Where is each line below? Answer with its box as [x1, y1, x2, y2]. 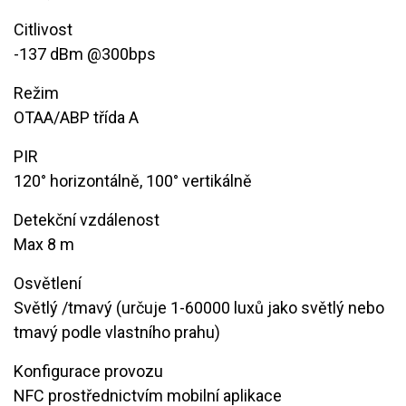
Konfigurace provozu [14, 361, 163, 381]
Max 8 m [14, 234, 74, 254]
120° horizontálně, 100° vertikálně [14, 170, 252, 190]
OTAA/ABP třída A [14, 107, 139, 127]
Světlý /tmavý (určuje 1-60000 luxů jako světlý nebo [14, 297, 384, 317]
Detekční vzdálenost [14, 209, 159, 229]
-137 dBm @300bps [14, 43, 156, 63]
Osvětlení [14, 273, 82, 293]
